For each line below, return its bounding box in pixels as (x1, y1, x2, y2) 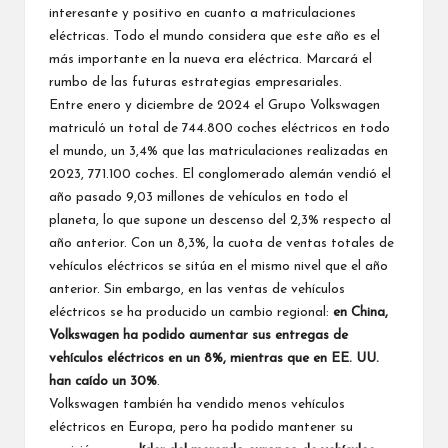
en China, (333, 305, 388, 319)
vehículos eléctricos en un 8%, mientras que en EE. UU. (49, 351, 379, 365)
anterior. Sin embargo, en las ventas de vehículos (49, 282, 345, 296)
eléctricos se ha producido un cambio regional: (49, 305, 333, 319)
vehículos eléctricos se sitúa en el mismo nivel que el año (49, 259, 388, 273)
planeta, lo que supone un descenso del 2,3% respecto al (49, 213, 391, 227)
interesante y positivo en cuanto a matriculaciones (49, 6, 356, 20)
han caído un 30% (49, 374, 157, 388)
